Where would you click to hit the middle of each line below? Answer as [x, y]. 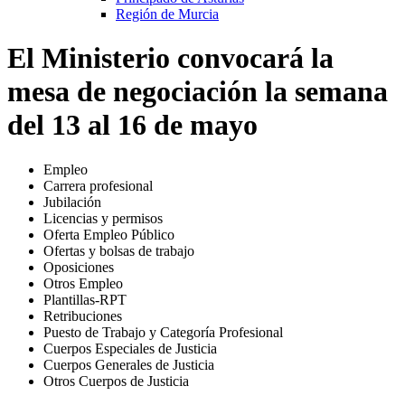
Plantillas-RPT [85, 299]
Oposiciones [79, 267]
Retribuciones [83, 316]
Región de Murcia [167, 14]
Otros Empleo [83, 283]
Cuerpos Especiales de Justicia [130, 348]
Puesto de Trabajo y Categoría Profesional [163, 332]
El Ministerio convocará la [170, 58]
